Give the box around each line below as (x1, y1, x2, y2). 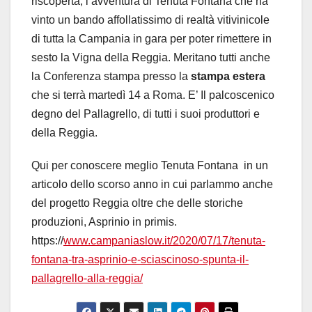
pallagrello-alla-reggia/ (31, 272, 143, 285)
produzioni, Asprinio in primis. (31, 216, 177, 228)
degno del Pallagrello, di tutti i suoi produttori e (31, 108, 260, 120)
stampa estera (188, 70, 265, 83)
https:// (31, 235, 63, 247)
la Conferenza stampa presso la (31, 70, 188, 83)
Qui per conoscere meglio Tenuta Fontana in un (31, 159, 268, 172)
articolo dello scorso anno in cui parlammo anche (31, 178, 273, 191)
